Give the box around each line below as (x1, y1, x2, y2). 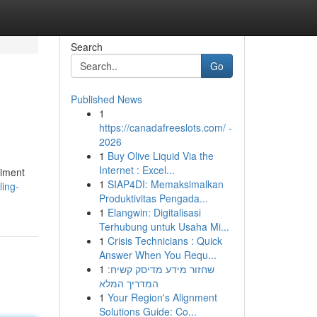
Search (70, 40, 103, 54)
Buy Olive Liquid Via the (107, 149, 214, 163)
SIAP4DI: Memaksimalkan (107, 177, 224, 191)
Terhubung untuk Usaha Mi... (98, 219, 229, 234)
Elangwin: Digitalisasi (107, 205, 201, 219)
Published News (70, 92, 142, 106)
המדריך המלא (98, 276, 158, 290)
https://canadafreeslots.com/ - (98, 120, 232, 134)
